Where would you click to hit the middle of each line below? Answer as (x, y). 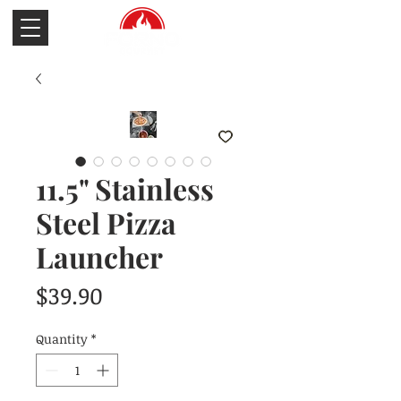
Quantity (62, 339)
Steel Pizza (106, 223)
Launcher (99, 257)
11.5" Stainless (125, 189)
